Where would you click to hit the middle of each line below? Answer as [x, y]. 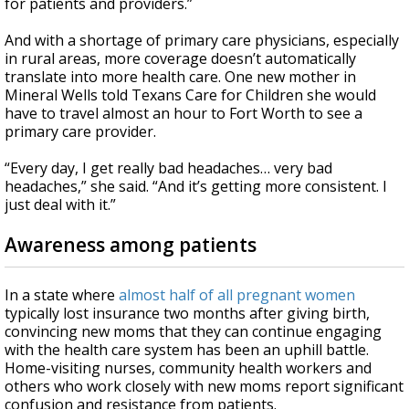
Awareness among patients [131, 245]
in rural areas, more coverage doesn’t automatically [180, 58]
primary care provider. [80, 131]
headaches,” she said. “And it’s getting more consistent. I [196, 186]
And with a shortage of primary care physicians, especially [202, 40]
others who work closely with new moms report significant [204, 386]
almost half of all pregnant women [237, 295]
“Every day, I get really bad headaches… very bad [168, 168]
